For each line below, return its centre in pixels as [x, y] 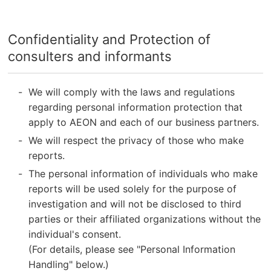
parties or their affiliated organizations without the [145, 219]
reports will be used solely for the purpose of [133, 189]
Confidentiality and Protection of [109, 40]
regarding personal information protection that [136, 107]
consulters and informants [90, 57]
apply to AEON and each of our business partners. [144, 122]
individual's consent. [75, 234]
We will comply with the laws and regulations [132, 92]
